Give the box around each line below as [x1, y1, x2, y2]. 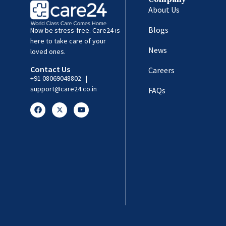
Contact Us [30, 64, 70, 74]
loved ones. [30, 46, 66, 56]
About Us [148, 5, 180, 15]
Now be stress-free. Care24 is [30, 25, 120, 35]
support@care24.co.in [30, 84, 97, 93]
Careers [148, 65, 175, 76]
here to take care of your [30, 36, 106, 45]
